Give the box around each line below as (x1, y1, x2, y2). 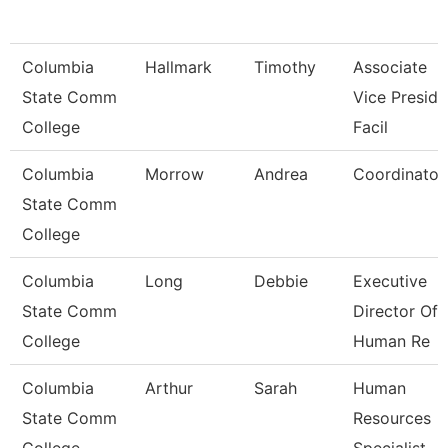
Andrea (254, 164, 308, 184)
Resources (353, 408, 431, 428)
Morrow (145, 164, 204, 184)
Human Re (353, 331, 430, 351)
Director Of (353, 301, 438, 321)
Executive (353, 271, 427, 291)
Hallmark (145, 57, 212, 77)
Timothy (254, 57, 316, 77)
